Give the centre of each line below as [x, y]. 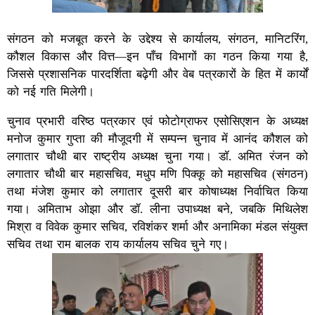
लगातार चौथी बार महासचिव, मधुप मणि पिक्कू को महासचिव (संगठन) [157, 174]
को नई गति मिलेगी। [51, 92]
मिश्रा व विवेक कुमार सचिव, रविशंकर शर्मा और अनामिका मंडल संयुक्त [157, 227]
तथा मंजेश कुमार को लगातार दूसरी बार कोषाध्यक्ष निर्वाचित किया [157, 192]
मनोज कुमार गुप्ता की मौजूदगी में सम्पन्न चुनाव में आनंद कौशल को [157, 139]
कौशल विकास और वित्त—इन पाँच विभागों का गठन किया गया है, [157, 57]
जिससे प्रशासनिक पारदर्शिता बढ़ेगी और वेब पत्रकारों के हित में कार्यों [157, 75]
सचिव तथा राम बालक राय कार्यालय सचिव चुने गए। [118, 245]
